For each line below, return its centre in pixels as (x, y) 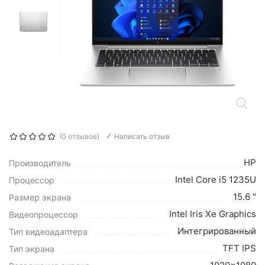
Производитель (40, 163)
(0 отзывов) (79, 136)
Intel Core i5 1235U (216, 180)
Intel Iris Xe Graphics (213, 214)
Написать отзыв (142, 136)
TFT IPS (239, 248)
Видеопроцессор (43, 214)
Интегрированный (217, 231)
